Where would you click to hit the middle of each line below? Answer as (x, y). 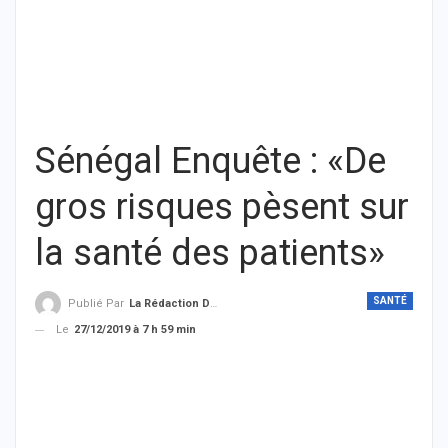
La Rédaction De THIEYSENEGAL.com (169, 304)
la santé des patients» (210, 253)
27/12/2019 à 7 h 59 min (135, 330)
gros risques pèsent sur (222, 207)
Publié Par (97, 304)
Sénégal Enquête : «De (210, 161)
